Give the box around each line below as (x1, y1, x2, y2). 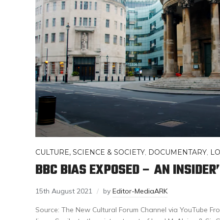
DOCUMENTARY (148, 148, 207, 157)
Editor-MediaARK (112, 187, 167, 195)
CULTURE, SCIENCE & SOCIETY (35, 148, 145, 157)
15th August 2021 (35, 187, 92, 195)
